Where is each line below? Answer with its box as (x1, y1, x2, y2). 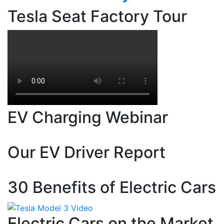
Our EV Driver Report (7, 142, 165, 162)
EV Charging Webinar (7, 107, 168, 127)
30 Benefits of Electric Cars (7, 177, 216, 197)
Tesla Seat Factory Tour (7, 6, 187, 26)
